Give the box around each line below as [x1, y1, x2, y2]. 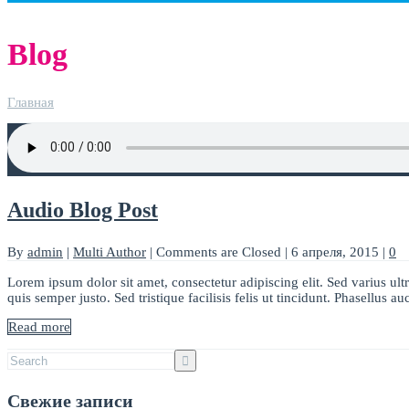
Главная [7, 94, 54, 110]
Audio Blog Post [7, 198, 158, 223]
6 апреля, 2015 [291, 245, 383, 260]
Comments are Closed [156, 245, 281, 260]
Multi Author [73, 245, 146, 260]
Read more [8, 320, 70, 335]
